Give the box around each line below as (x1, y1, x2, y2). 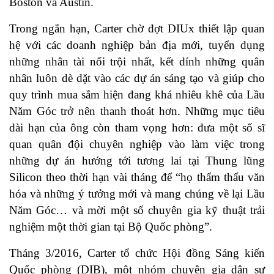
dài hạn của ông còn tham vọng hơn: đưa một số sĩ (9, 121, 265, 135)
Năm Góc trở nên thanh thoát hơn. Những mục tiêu (9, 105, 265, 118)
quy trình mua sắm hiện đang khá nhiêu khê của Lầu (9, 88, 265, 102)
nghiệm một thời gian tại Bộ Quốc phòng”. (9, 220, 212, 234)
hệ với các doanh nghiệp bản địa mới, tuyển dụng (9, 39, 265, 52)
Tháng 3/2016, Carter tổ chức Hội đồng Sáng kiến (9, 246, 265, 260)
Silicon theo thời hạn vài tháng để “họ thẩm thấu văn (9, 171, 265, 184)
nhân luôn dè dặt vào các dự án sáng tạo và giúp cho (9, 72, 265, 85)
